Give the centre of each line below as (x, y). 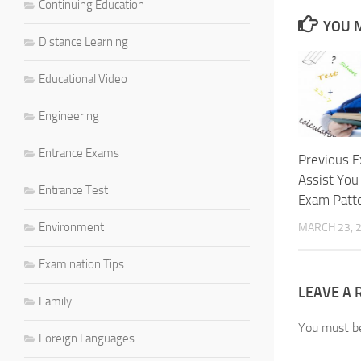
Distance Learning (83, 41)
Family (55, 301)
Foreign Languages (87, 338)
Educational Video (83, 79)
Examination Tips (81, 264)
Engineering (69, 116)
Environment (71, 227)
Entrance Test (73, 190)
